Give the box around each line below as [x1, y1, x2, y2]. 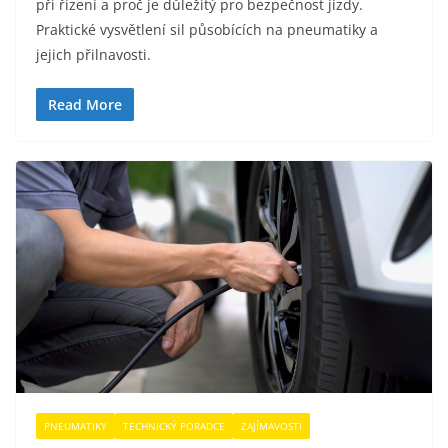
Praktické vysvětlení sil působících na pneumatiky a [36, 20, 378, 40]
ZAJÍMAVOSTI [241, 418, 302, 433]
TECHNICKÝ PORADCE [123, 418, 225, 433]
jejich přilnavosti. [36, 45, 151, 65]
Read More [48, 95, 122, 115]
